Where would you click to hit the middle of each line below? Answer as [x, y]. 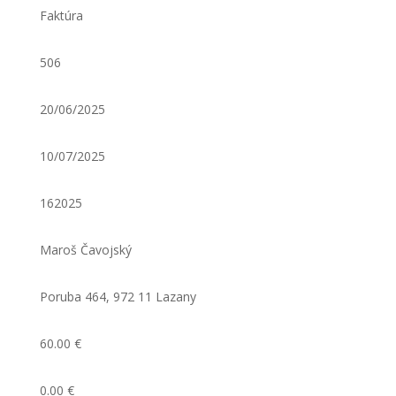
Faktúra [61, 15]
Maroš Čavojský [85, 250]
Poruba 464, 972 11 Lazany [118, 297]
